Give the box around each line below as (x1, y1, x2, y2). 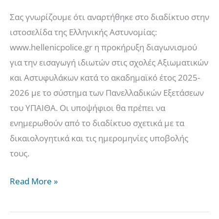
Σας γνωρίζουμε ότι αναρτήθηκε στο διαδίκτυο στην (10, 11, 209, 23)
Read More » (10, 175, 58, 187)
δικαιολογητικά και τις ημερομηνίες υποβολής (10, 132, 188, 144)
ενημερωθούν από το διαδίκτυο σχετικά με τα (10, 117, 184, 129)
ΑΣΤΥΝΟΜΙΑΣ (9, 3, 62, 15)
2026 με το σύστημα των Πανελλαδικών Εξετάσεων (10, 87, 204, 99)
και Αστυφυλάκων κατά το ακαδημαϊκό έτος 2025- (10, 72, 200, 84)
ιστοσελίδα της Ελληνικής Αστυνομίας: (10, 26, 157, 38)
